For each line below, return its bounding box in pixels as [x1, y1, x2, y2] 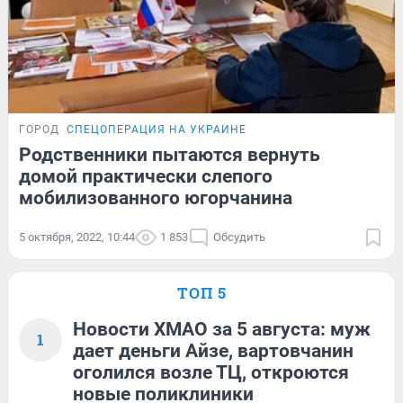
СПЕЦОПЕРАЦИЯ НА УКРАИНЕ [67, 122, 246, 136]
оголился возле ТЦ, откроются [73, 361, 349, 383]
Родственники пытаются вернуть [19, 143, 320, 166]
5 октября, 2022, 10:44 [19, 229, 135, 244]
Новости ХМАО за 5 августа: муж [73, 318, 371, 340]
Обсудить [213, 229, 265, 244]
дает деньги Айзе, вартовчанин [73, 339, 354, 362]
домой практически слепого [19, 165, 273, 187]
